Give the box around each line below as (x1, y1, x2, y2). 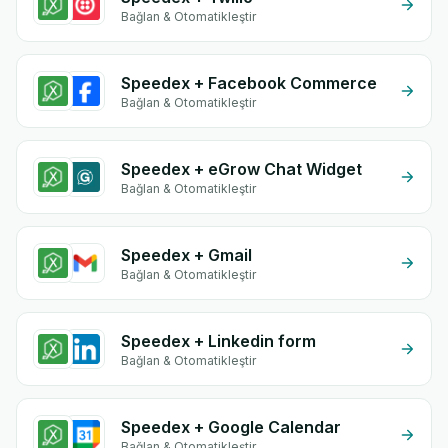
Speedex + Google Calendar (121, 417, 341, 437)
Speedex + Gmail (121, 245, 252, 265)
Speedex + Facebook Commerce (121, 73, 377, 93)
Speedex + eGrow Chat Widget (121, 159, 362, 179)
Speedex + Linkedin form (121, 331, 316, 351)
